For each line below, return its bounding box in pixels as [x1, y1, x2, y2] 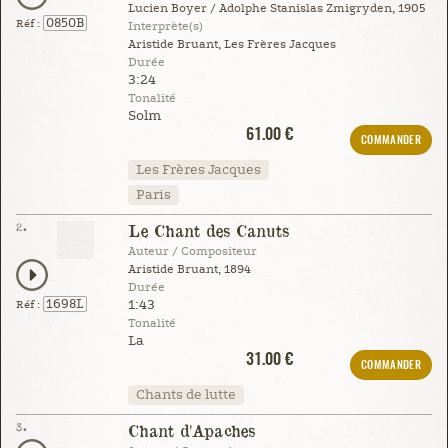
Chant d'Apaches [127, 419, 255, 441]
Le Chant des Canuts [127, 219, 289, 241]
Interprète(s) [127, 19, 203, 33]
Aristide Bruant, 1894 [127, 262, 251, 276]
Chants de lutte [135, 386, 236, 403]
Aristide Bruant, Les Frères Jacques [127, 37, 336, 51]
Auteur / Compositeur [127, 244, 257, 258]
